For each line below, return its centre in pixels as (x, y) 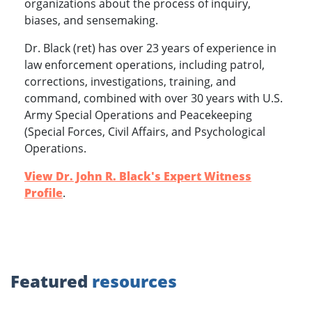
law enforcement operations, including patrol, (145, 65)
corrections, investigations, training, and (130, 82)
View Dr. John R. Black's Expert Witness (138, 177)
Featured (51, 281)
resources (134, 281)
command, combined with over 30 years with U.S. (154, 99)
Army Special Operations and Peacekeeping (138, 115)
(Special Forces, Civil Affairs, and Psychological (145, 132)
